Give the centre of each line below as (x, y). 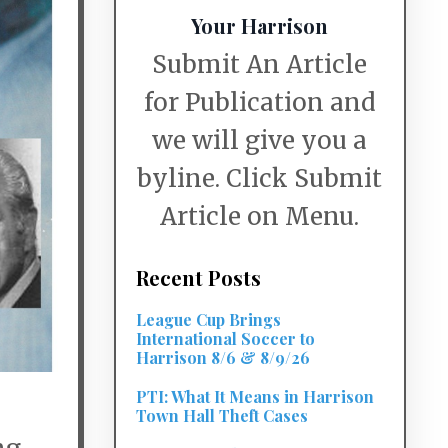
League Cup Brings (208, 319)
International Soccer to (225, 338)
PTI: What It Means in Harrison (254, 396)
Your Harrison (260, 25)
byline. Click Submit (260, 178)
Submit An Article (260, 64)
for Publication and (259, 102)
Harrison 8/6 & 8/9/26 (222, 357)
